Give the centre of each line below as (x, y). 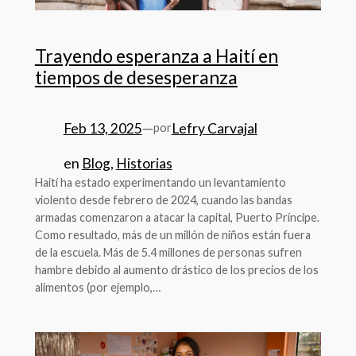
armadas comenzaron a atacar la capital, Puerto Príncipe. (177, 218)
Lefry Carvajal (214, 128)
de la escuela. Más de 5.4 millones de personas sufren (168, 253)
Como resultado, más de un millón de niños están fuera (172, 235)
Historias (144, 164)
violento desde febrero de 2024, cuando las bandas (163, 200)
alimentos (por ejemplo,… (97, 288)
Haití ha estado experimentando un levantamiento (160, 183)
